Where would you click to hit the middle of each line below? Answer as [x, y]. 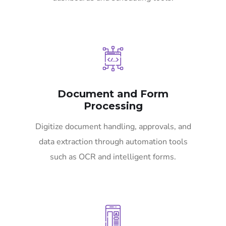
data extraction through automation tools [113, 142]
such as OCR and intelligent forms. [113, 157]
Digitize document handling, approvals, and [113, 127]
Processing [113, 106]
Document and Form [113, 94]
